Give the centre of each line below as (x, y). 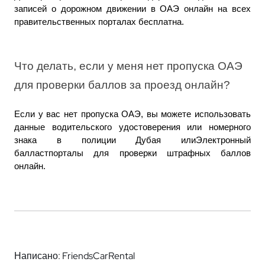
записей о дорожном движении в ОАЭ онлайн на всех (132, 9)
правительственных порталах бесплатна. (99, 22)
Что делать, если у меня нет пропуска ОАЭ (128, 66)
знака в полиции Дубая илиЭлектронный (132, 140)
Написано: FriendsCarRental (75, 256)
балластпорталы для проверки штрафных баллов (132, 153)
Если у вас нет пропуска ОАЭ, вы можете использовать (132, 114)
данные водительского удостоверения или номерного (132, 127)
